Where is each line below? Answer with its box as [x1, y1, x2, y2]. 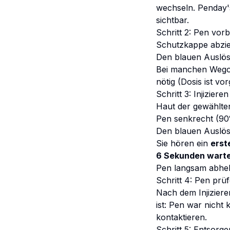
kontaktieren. [156, 212, 207, 222]
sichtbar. [156, 15, 189, 25]
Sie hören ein [156, 138, 210, 148]
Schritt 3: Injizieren [156, 89, 228, 99]
